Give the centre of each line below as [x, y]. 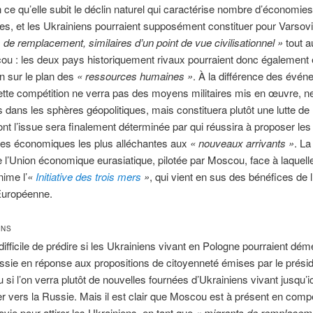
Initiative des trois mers [88, 177]
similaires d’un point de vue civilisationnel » [185, 43]
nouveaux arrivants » [246, 143]
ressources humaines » [139, 76]
